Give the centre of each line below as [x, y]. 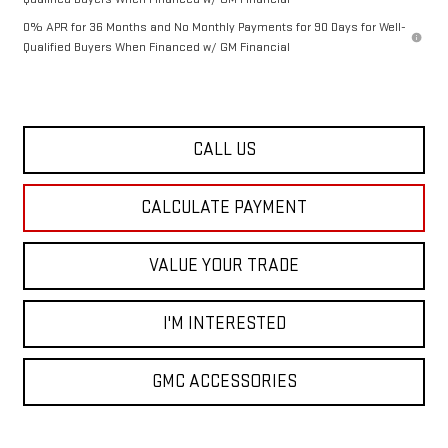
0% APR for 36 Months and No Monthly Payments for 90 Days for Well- [214, 26]
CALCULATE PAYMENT [224, 207]
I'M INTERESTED [224, 323]
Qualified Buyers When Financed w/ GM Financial [156, 46]
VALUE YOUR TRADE [224, 265]
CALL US [224, 149]
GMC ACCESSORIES [224, 381]
